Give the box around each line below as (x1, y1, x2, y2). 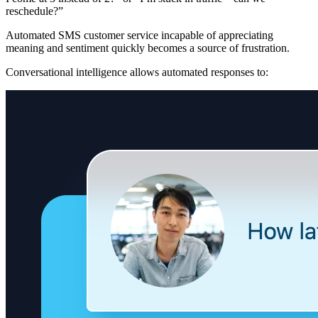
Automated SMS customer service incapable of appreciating (6, 29, 273, 42)
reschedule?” (6, 5, 63, 18)
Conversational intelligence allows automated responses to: (6, 66, 268, 79)
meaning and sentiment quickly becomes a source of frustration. (6, 42, 290, 55)
